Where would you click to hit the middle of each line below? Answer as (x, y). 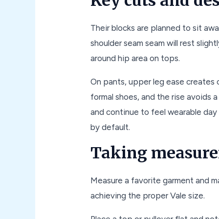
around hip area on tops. (135, 58)
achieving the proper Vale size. (148, 195)
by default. (110, 127)
